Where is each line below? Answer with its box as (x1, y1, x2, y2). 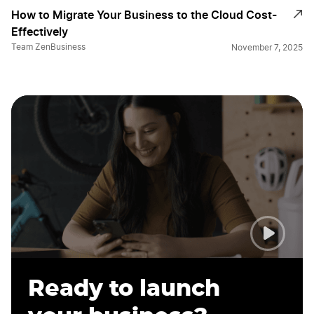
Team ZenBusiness (11, 43, 86, 52)
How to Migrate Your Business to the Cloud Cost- (11, 8, 277, 22)
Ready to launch (28, 278, 220, 301)
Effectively (11, 25, 68, 39)
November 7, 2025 (231, 43, 303, 53)
